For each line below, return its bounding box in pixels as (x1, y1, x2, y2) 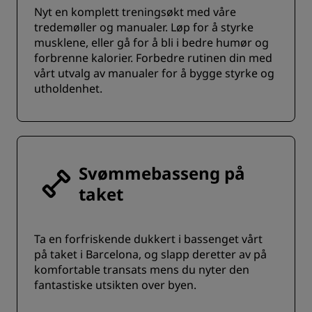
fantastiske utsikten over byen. (34, 277, 196, 292)
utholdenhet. (34, 81, 102, 96)
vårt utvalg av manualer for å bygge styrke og (34, 65, 274, 81)
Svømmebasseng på (79, 162, 245, 185)
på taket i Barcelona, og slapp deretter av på (34, 247, 267, 262)
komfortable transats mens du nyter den (34, 262, 249, 277)
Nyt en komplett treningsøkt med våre (34, 4, 236, 19)
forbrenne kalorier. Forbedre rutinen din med (34, 50, 272, 65)
